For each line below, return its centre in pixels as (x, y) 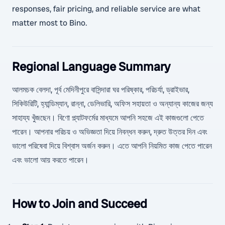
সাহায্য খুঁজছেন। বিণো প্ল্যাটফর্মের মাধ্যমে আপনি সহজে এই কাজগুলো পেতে (108, 118)
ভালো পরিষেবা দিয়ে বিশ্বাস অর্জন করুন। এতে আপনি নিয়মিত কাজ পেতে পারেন (112, 146)
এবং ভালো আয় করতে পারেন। (50, 160)
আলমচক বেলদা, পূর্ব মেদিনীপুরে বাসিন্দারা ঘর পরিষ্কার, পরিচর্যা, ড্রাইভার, (101, 90)
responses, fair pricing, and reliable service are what (106, 9)
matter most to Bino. (50, 23)
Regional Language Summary (91, 67)
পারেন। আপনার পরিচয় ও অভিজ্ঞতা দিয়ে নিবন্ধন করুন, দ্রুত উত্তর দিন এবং (110, 132)
